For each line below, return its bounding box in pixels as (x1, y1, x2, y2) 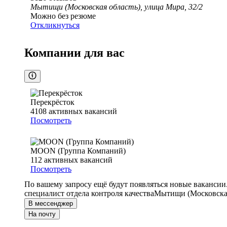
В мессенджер (28, 200, 73, 208)
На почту (28, 210, 56, 218)
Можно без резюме (30, 12, 96, 21)
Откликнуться (30, 21, 80, 30)
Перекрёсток (30, 98, 74, 107)
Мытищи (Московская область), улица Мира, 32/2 (30, 3, 203, 12)
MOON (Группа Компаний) (30, 146, 126, 156)
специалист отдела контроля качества (24, 189, 154, 198)
